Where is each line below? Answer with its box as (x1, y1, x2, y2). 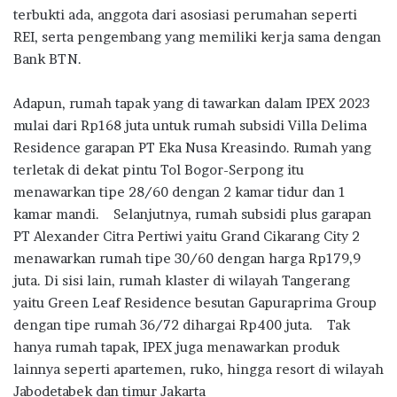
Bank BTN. (13, 50, 82, 67)
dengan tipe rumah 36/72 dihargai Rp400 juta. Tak (13, 315, 350, 333)
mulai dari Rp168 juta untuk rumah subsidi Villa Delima (13, 116, 367, 134)
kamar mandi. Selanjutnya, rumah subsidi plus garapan (13, 205, 371, 222)
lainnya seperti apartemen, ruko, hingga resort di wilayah (13, 360, 384, 378)
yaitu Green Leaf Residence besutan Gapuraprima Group (13, 293, 377, 311)
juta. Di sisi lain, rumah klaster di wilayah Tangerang (13, 271, 350, 289)
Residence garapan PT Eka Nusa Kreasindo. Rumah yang (13, 138, 371, 156)
